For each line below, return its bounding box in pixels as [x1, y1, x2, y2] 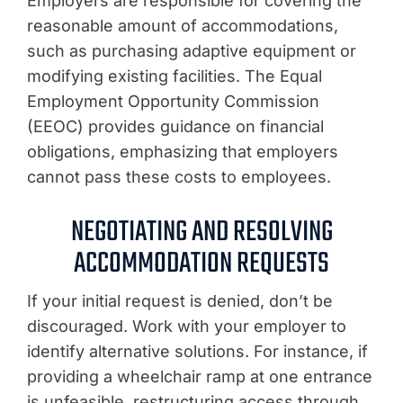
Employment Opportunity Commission [27, 91, 319, 111]
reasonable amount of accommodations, [27, 15, 338, 35]
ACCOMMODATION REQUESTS [74, 240, 329, 287]
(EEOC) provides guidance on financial [27, 116, 324, 136]
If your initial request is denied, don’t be [27, 291, 333, 310]
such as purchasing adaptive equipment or [27, 40, 356, 60]
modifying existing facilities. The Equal [27, 66, 322, 85]
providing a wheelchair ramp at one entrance [27, 366, 372, 386]
